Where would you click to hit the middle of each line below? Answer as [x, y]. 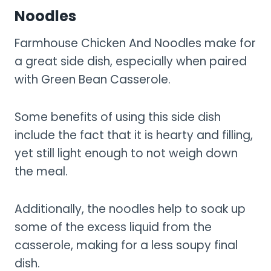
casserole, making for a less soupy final [126, 245]
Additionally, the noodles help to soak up [130, 209]
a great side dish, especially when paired [131, 61]
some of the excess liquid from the [113, 227]
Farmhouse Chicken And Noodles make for [135, 43]
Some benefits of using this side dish [118, 117]
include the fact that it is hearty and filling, [134, 135]
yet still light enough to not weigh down [126, 153]
